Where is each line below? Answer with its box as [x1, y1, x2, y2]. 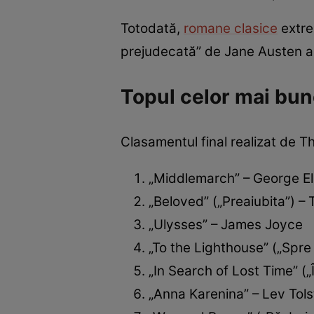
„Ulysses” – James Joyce [149, 217, 303, 233]
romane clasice [184, 20, 278, 37]
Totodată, [121, 20, 184, 37]
